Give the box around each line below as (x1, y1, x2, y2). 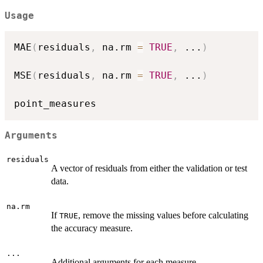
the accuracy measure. (51, 223, 133, 234)
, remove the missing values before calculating (78, 210, 248, 221)
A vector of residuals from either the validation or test (51, 163, 247, 174)
